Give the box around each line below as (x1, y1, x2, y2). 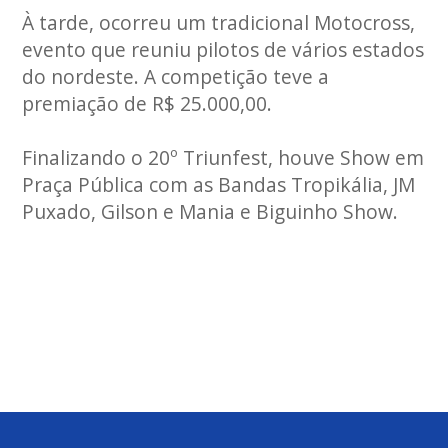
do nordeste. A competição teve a (22, 63, 330, 90)
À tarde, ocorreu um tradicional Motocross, (22, 9, 416, 36)
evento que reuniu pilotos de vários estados (22, 36, 425, 63)
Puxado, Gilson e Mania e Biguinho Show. (22, 198, 399, 225)
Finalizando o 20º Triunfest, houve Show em (22, 144, 425, 171)
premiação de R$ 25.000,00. (22, 90, 273, 117)
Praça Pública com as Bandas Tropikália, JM (22, 171, 416, 198)
